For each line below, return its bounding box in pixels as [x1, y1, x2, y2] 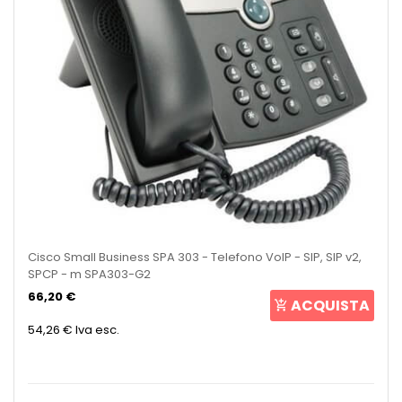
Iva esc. [75, 320, 119, 338]
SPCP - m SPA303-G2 [28, 265, 151, 283]
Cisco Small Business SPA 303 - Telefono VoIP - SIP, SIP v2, [28, 248, 362, 266]
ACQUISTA [291, 294, 370, 316]
